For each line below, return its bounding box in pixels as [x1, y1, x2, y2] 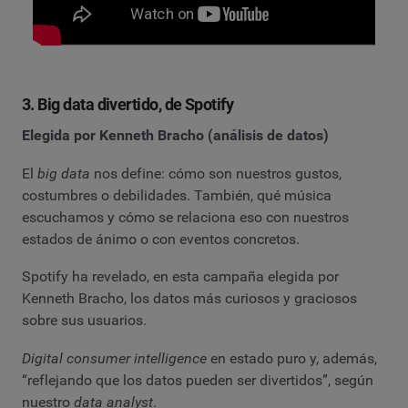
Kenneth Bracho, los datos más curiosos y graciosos [22, 290, 357, 308]
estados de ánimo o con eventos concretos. [22, 229, 300, 248]
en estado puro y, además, [207, 349, 377, 367]
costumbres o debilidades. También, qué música [22, 186, 331, 204]
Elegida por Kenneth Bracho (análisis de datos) [22, 127, 329, 144]
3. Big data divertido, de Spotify [22, 95, 234, 115]
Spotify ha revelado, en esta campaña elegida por [22, 268, 339, 286]
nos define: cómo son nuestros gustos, [90, 164, 342, 182]
